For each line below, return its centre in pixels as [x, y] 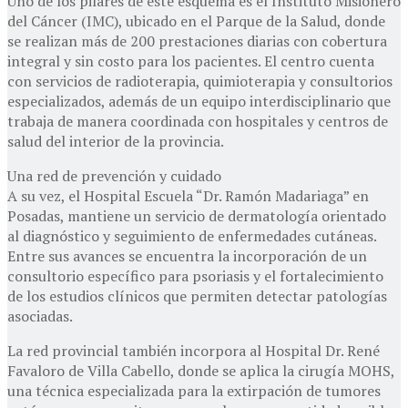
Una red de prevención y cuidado [114, 175]
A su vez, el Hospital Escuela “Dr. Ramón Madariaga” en [188, 195]
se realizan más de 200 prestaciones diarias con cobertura [197, 41]
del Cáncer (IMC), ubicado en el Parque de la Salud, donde [196, 20]
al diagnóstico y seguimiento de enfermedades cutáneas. [192, 235]
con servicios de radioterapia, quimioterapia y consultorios [200, 81]
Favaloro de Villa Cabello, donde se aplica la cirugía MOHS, [201, 370]
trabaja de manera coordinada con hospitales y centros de [198, 121]
